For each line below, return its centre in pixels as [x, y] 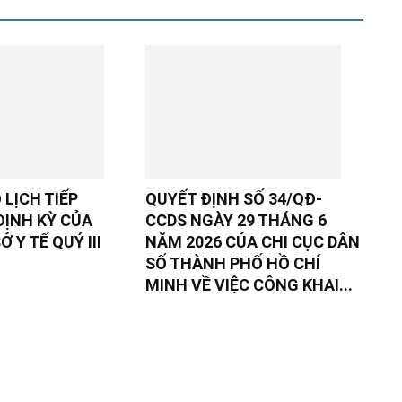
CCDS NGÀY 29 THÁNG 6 [236, 221]
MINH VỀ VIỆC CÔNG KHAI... [249, 285]
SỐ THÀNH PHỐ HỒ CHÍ [232, 264]
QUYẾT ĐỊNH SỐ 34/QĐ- [233, 199]
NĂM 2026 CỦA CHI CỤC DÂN [252, 242]
